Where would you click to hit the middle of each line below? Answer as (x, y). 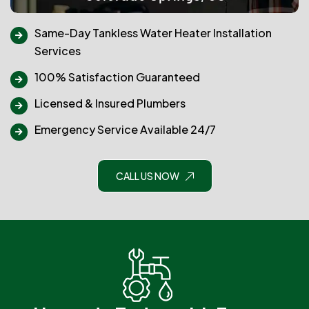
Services (58, 51)
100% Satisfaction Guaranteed (117, 77)
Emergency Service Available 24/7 (125, 129)
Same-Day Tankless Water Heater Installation (153, 33)
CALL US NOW (147, 176)
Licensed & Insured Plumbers (110, 103)
